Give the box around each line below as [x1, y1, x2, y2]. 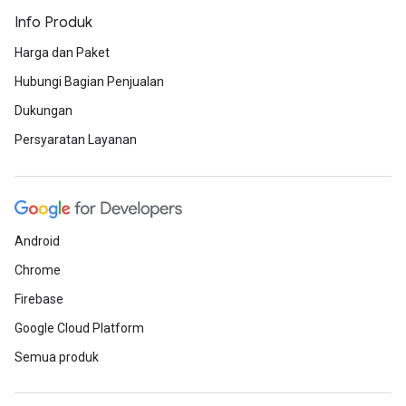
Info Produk [14, 14, 92, 32]
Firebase [14, 292, 63, 306]
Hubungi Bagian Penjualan [14, 74, 164, 89]
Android [14, 234, 60, 248]
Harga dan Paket [14, 45, 110, 60]
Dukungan [14, 103, 72, 118]
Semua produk [14, 350, 99, 364]
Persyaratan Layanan [14, 132, 137, 147]
